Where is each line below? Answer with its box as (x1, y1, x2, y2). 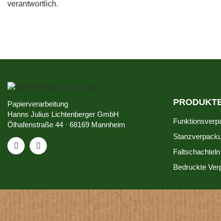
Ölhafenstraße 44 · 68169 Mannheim (7, 120, 125, 129)
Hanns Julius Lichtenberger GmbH (7, 110, 119, 118)
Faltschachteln (173, 147, 220, 156)
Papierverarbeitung (7, 100, 68, 108)
